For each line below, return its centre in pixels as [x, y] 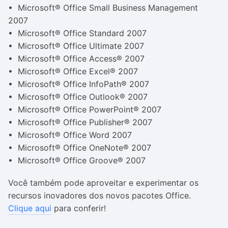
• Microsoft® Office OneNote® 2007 [80, 148]
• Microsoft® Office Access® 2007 [76, 59]
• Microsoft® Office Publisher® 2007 [80, 122]
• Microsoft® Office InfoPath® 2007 [79, 84]
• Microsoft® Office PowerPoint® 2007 [85, 109]
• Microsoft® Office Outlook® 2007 [78, 97]
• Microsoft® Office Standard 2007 [77, 33]
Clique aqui [30, 208]
